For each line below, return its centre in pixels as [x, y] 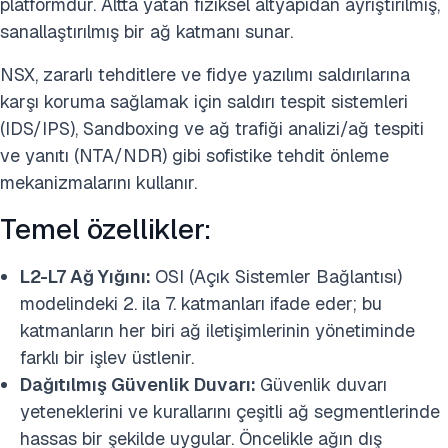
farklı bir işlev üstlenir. [107, 358]
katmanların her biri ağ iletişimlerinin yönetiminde [217, 331]
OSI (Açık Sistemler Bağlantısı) [278, 277]
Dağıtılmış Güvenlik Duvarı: [140, 385]
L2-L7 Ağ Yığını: [87, 277]
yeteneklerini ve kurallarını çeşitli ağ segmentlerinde [230, 412]
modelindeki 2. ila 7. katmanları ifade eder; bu [201, 304]
